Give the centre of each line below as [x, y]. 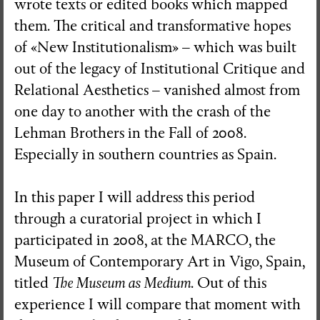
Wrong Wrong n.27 [160, 167]
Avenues [160, 189]
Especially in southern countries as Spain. [145, 154]
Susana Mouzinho [160, 99]
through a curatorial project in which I [138, 219]
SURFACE [160, 76]
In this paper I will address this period [135, 197]
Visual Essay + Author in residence [167, 35]
